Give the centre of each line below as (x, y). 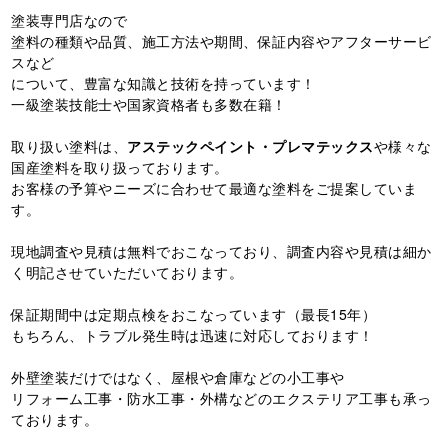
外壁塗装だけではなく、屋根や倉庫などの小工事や (178, 376)
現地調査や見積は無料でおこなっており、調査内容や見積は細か (221, 250)
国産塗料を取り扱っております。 (120, 166)
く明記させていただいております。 (127, 271)
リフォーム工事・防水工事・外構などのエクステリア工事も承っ (221, 397)
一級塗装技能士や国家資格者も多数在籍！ (149, 103)
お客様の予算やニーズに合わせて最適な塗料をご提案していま (214, 187)
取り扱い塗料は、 (69, 145)
